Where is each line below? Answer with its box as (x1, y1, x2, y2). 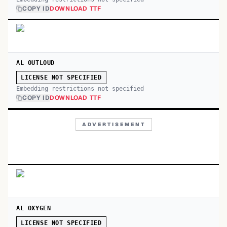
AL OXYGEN (16, 205, 51, 212)
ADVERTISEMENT (82, 121, 145, 128)
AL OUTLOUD (16, 59, 55, 66)
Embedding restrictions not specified (16, 85, 144, 92)
